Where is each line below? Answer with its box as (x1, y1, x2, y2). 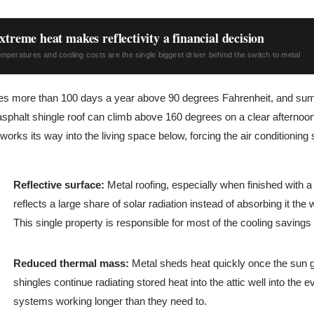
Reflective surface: (13, 178, 104, 191)
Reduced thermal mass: (13, 257, 129, 269)
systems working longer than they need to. (13, 294, 207, 307)
